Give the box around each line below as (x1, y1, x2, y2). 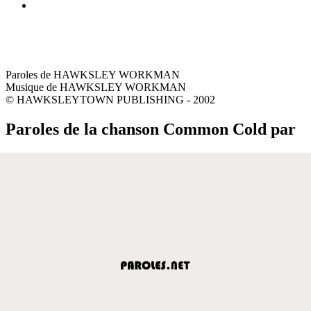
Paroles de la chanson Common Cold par (6, 119, 296, 138)
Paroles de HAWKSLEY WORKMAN (6, 68, 180, 81)
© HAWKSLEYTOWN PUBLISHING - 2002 (6, 93, 215, 106)
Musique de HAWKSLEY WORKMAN (6, 81, 186, 93)
